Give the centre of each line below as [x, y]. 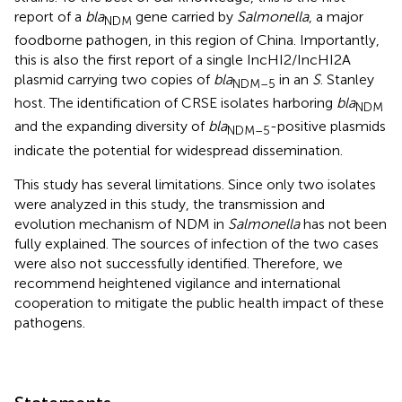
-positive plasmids [328, 127]
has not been [343, 223]
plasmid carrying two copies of [114, 80]
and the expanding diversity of [111, 127]
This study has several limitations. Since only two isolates [195, 184]
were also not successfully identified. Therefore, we [179, 263]
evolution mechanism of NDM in [121, 223]
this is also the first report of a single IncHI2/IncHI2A [183, 60]
